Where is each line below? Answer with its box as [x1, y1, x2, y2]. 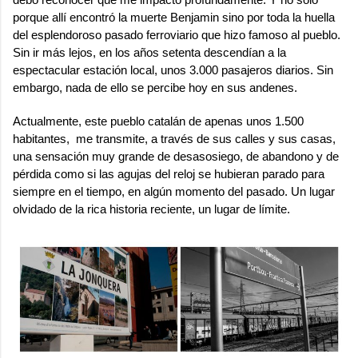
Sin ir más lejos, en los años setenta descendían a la [13, 46, 286, 59]
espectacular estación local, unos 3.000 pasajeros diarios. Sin [13, 63, 333, 77]
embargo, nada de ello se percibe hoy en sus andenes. [13, 81, 297, 94]
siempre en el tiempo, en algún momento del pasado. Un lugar [13, 185, 335, 198]
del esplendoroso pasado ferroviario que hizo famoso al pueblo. [13, 28, 340, 42]
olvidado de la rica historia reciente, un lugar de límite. [13, 202, 290, 216]
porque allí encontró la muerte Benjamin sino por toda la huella [13, 10, 335, 24]
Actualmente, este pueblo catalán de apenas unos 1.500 [13, 114, 304, 128]
